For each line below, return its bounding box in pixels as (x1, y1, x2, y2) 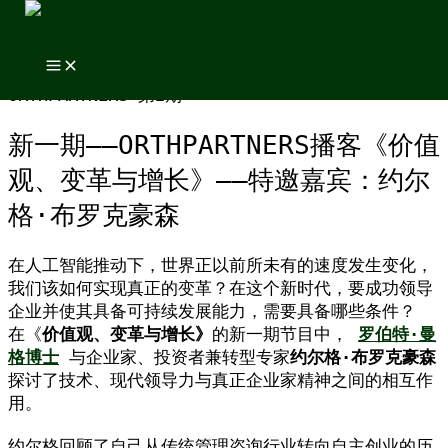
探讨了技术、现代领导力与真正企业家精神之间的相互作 (8, 370, 433, 391)
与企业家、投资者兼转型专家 (59, 347, 290, 368)
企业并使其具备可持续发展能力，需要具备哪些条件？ (8, 301, 416, 322)
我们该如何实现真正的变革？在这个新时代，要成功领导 (8, 278, 433, 299)
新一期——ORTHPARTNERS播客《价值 (8, 130, 440, 161)
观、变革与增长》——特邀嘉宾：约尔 (8, 165, 430, 196)
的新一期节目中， (212, 324, 358, 345)
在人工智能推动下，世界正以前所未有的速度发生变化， (8, 255, 433, 276)
